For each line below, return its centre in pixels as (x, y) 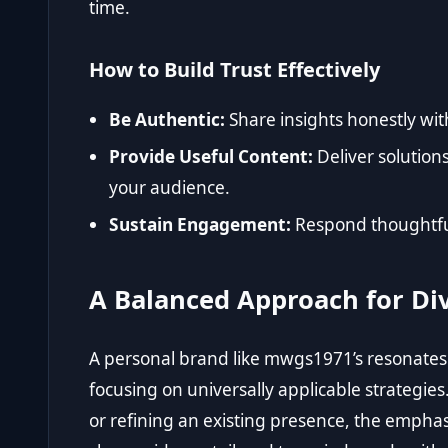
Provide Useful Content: (211, 156)
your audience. (169, 187)
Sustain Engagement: (200, 225)
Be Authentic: (167, 119)
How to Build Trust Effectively (234, 69)
